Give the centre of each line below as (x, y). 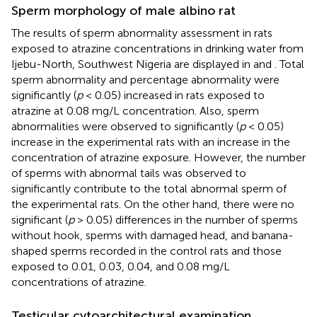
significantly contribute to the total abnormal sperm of (149, 188)
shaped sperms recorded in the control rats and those (146, 250)
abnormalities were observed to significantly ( (125, 126)
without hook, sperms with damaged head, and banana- (152, 235)
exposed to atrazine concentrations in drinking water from (157, 48)
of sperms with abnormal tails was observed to (129, 173)
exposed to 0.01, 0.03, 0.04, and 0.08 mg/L (121, 266)
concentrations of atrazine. (79, 282)
